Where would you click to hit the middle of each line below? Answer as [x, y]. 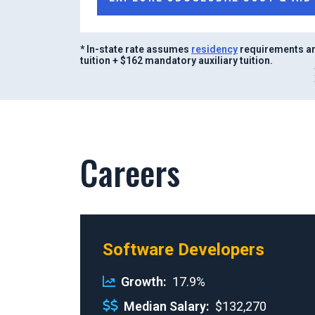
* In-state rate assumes [136, 49]
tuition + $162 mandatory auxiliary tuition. [176, 60]
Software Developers [184, 249]
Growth [142, 281]
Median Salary [165, 306]
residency [214, 49]
